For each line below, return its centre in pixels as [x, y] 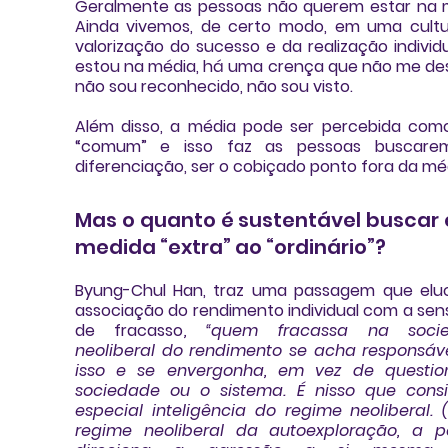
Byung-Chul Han [139, 291]
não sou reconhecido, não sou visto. [213, 87]
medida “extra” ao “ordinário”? [230, 247]
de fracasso [129, 331]
